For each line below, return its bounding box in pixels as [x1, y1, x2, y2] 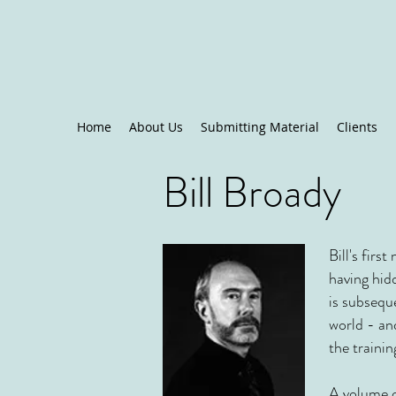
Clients [337, 118, 377, 135]
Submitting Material [201, 118, 319, 135]
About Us [129, 118, 183, 135]
